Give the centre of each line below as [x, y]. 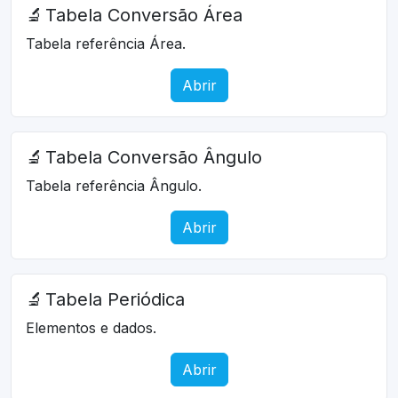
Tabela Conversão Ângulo [154, 157]
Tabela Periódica [115, 299]
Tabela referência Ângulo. [114, 185]
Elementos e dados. [91, 327]
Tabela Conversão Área [144, 15]
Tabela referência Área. [106, 43]
